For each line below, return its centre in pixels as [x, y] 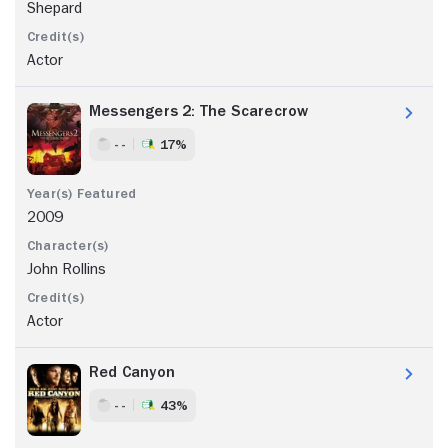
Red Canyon [132, 371]
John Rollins [66, 268]
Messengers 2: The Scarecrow [199, 110]
